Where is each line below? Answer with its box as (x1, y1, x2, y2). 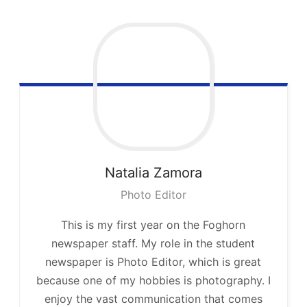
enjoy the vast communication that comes (44, 291, 262, 306)
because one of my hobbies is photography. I (36, 273, 271, 287)
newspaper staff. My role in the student (51, 236, 256, 250)
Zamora (153, 164, 202, 181)
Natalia (104, 164, 149, 181)
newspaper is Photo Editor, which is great (45, 254, 262, 269)
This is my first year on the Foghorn (61, 217, 246, 232)
